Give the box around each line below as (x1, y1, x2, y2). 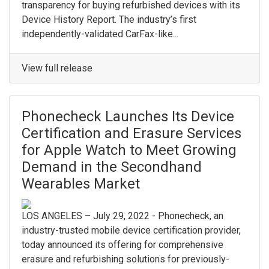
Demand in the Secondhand (22, 158, 202, 175)
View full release (22, 62, 92, 74)
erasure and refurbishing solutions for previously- (22, 253, 229, 265)
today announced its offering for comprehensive (22, 238, 223, 250)
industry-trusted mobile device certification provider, (22, 224, 241, 236)
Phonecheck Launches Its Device (22, 107, 234, 125)
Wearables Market (22, 175, 140, 192)
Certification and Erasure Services (22, 124, 241, 142)
